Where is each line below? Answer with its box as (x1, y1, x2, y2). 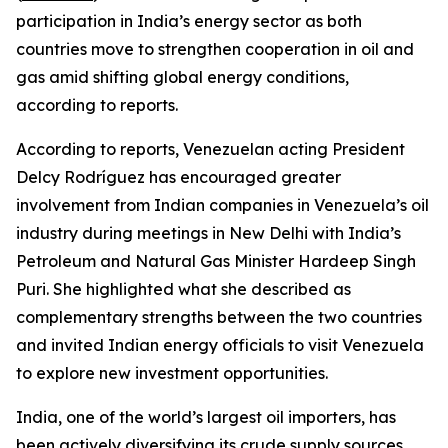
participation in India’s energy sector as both (16, 11, 362, 31)
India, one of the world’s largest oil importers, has (16, 407, 396, 427)
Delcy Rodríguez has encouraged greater (16, 167, 341, 187)
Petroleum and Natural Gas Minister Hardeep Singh (16, 251, 416, 271)
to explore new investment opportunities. (16, 363, 328, 383)
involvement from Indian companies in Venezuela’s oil (16, 195, 429, 215)
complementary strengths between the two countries (16, 307, 422, 327)
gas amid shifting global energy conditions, (16, 67, 349, 87)
